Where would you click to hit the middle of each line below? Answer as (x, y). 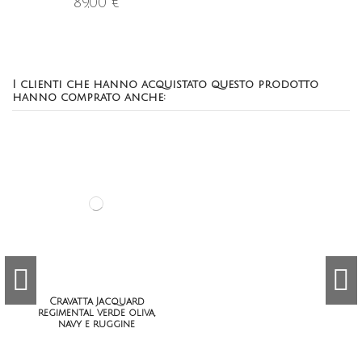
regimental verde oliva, (97, 313)
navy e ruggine (97, 324)
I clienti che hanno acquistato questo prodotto (165, 84)
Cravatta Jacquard (97, 301)
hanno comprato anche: (89, 97)
